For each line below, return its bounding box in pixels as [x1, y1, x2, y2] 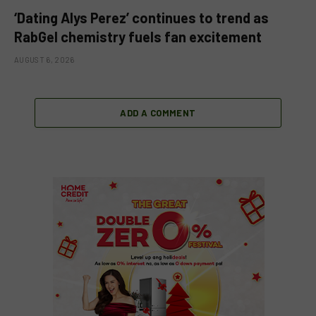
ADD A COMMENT [120, 107, 196, 119]
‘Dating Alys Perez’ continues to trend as [14, 8, 269, 26]
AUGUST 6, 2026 [14, 54, 75, 64]
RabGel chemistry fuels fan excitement [14, 28, 262, 45]
